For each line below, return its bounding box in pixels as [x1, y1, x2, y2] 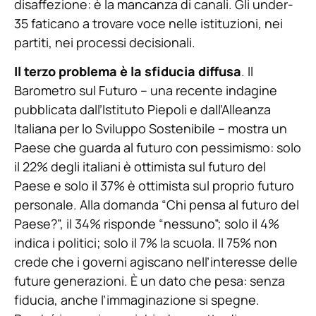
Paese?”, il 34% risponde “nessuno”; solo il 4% [14, 215, 279, 233]
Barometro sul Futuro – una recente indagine [14, 82, 277, 99]
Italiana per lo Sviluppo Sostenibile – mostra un [14, 120, 287, 138]
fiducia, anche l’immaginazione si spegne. [14, 291, 260, 309]
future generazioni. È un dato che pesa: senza [14, 272, 285, 290]
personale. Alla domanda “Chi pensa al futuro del [14, 196, 299, 214]
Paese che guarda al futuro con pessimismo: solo [14, 139, 301, 157]
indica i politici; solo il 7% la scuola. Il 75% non [14, 234, 277, 252]
